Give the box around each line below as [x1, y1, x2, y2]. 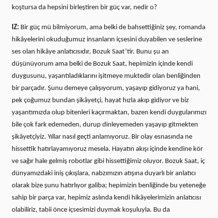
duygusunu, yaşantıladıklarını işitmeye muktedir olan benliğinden [12, 73, 200, 80]
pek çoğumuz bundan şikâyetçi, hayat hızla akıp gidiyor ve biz [12, 97, 189, 105]
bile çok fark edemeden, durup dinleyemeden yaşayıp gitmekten [12, 121, 198, 129]
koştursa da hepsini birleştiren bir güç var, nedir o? [12, 4, 157, 12]
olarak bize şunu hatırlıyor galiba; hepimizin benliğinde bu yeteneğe [12, 182, 206, 190]
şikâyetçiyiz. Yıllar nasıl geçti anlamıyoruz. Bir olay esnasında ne [12, 133, 192, 141]
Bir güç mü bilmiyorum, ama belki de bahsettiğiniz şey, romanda [20, 24, 205, 32]
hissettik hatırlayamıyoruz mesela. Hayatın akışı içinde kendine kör [12, 145, 203, 153]
